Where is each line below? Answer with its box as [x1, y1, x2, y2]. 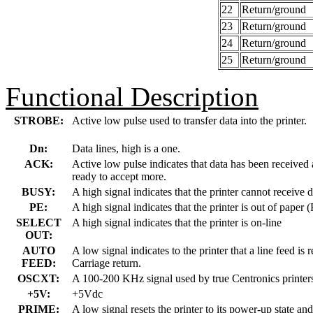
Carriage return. [72, 256, 141, 269]
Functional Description [6, 81, 259, 112]
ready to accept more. [72, 170, 166, 182]
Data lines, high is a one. [72, 142, 180, 154]
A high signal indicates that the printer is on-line [72, 216, 282, 228]
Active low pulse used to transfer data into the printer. [72, 114, 307, 126]
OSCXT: [17, 272, 59, 284]
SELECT [15, 216, 61, 228]
